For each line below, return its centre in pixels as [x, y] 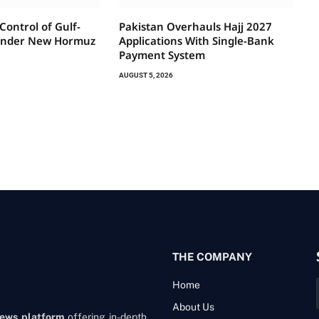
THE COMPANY [212, 257]
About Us [193, 307]
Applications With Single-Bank [196, 41]
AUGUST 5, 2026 [146, 75]
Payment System [162, 55]
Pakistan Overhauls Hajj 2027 [195, 27]
